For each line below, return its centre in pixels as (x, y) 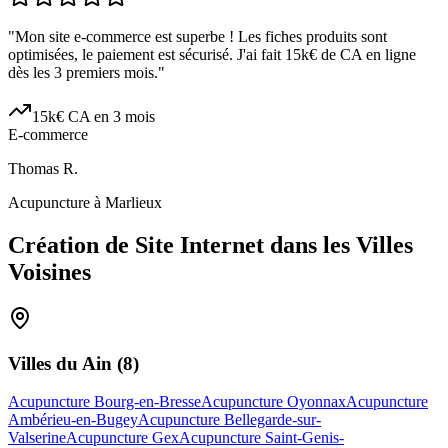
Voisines (49, 272)
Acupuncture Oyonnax (273, 402)
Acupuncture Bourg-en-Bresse (104, 402)
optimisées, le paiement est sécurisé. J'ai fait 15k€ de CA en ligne (212, 55)
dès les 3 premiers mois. (83, 73)
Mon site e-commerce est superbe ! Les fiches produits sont (201, 37)
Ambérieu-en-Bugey (73, 420)
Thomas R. (43, 169)
